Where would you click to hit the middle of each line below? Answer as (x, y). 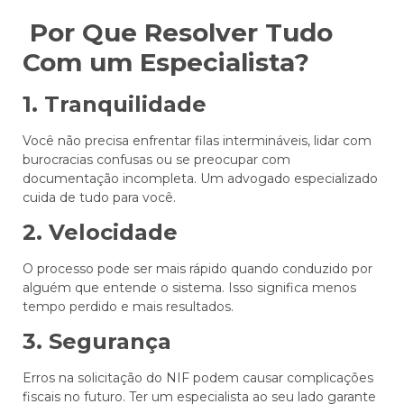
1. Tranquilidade (115, 104)
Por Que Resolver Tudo (178, 32)
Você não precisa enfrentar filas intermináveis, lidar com (197, 140)
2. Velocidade (100, 232)
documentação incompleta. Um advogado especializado (200, 178)
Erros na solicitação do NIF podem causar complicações (198, 378)
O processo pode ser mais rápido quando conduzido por (197, 268)
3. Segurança (97, 342)
